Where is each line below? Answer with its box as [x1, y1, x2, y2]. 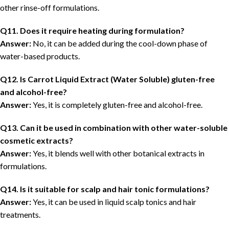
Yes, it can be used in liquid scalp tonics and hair [31, 197, 196, 207]
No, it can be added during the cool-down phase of [31, 38, 208, 49]
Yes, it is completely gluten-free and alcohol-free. [31, 100, 202, 110]
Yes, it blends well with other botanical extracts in [31, 148, 204, 158]
